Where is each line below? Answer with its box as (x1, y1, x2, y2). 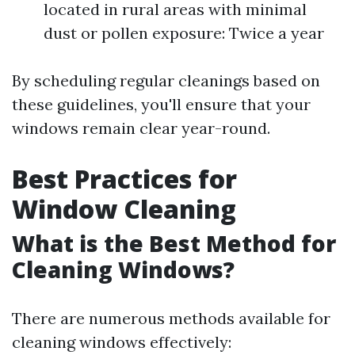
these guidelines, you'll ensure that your (12, 94, 311, 114)
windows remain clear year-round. (12, 118, 270, 138)
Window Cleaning (12, 192, 236, 226)
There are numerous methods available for (12, 308, 330, 328)
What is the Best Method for (12, 228, 336, 258)
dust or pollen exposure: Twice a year (44, 23, 324, 43)
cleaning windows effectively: (12, 332, 231, 352)
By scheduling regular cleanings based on (12, 71, 320, 90)
